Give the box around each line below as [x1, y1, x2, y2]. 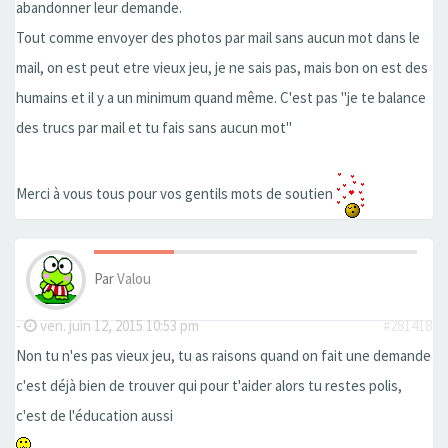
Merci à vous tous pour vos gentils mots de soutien [16, 184, 336, 204]
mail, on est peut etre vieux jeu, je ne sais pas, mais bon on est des [16, 58, 428, 78]
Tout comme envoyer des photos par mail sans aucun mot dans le [16, 28, 420, 48]
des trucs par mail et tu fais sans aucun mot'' [16, 118, 292, 138]
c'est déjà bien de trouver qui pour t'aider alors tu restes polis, [16, 376, 402, 396]
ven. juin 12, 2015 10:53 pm [37, 316, 199, 336]
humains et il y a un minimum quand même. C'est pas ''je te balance [16, 88, 426, 108]
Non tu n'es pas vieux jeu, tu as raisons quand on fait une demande [16, 346, 431, 366]
